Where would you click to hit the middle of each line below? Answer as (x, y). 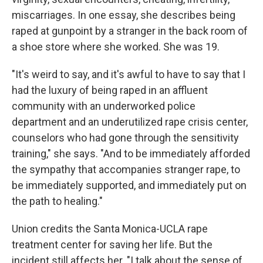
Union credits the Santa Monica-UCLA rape (110, 229)
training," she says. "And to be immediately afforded (131, 154)
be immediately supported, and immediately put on (129, 186)
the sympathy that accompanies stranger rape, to (126, 170)
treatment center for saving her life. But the (112, 245)
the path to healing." (57, 201)
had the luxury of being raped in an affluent (110, 90)
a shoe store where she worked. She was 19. (116, 47)
